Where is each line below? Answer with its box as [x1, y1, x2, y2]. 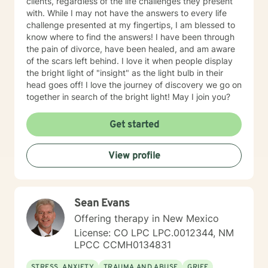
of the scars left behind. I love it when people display [26, 56, 121, 66]
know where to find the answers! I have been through [26, 32, 156, 42]
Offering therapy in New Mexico [74, 212, 219, 224]
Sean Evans [74, 197, 130, 211]
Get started [109, 119, 159, 131]
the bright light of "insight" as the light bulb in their [26, 68, 223, 78]
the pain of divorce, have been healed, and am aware [26, 44, 235, 54]
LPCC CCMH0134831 [74, 239, 171, 251]
